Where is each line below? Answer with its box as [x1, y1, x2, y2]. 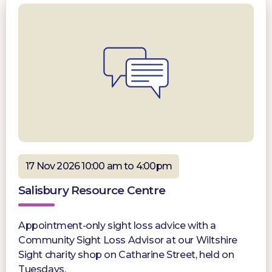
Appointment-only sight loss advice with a [18, 219, 216, 231]
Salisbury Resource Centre [18, 183, 165, 197]
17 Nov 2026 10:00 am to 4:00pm [25, 160, 172, 172]
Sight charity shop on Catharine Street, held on [18, 248, 234, 260]
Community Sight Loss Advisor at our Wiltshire [18, 234, 238, 246]
